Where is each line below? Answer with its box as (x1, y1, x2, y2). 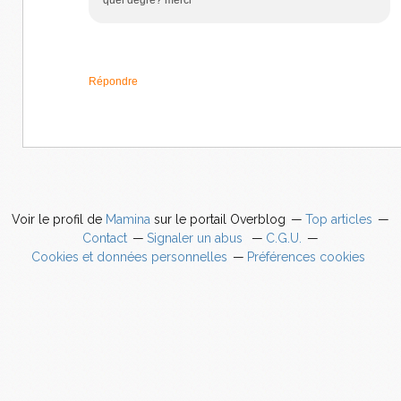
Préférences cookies (246, 249, 365, 264)
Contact (82, 230, 127, 245)
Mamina (106, 211, 150, 226)
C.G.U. (266, 230, 302, 245)
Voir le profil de (12, 211, 106, 226)
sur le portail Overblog (150, 211, 286, 226)
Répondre (89, 74, 138, 88)
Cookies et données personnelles (30, 249, 227, 264)
